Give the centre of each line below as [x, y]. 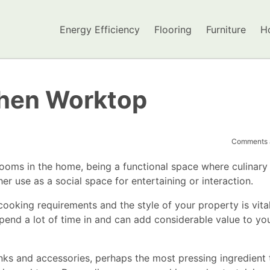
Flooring [173, 29]
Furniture [226, 29]
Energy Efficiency [100, 29]
